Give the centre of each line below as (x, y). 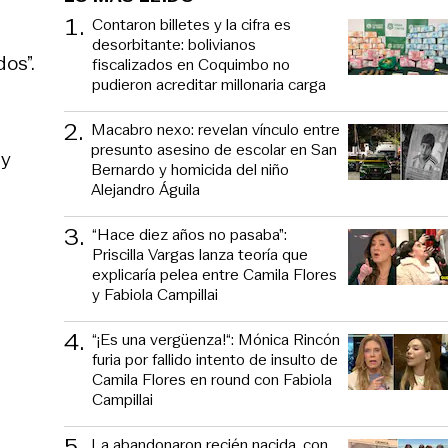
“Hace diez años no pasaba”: (189, 234)
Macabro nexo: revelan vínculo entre (215, 129)
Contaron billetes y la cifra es (191, 24)
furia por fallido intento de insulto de (215, 359)
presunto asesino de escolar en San (214, 149)
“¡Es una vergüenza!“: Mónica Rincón (216, 339)
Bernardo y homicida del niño (190, 169)
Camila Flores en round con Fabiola (212, 379)
